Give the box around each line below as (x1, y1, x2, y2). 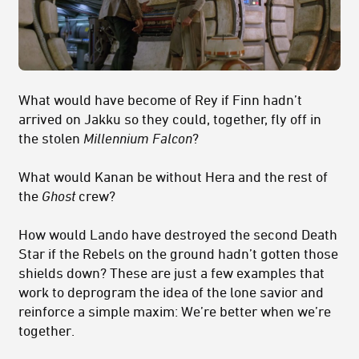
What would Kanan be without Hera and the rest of (18, 168, 328, 185)
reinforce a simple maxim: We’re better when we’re (18, 303, 331, 320)
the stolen (18, 130, 83, 147)
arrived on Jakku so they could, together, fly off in (18, 111, 321, 127)
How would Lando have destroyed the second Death (18, 226, 337, 243)
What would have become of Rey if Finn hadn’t (18, 91, 302, 108)
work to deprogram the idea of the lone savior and (18, 284, 324, 301)
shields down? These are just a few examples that (18, 264, 325, 281)
